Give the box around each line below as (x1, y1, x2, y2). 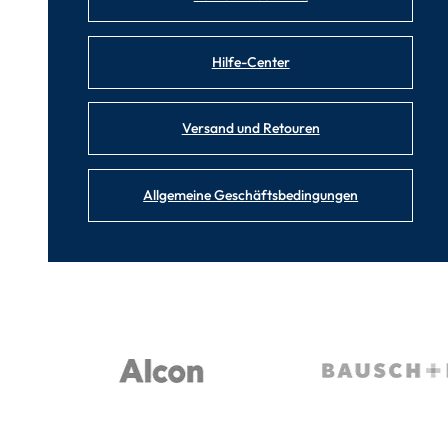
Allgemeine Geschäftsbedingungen (143, 185, 359, 204)
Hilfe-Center (211, 52, 290, 71)
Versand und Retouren (181, 119, 320, 138)
